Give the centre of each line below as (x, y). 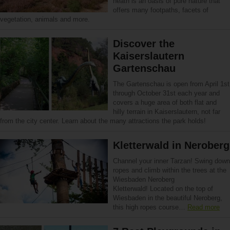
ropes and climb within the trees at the (170, 170)
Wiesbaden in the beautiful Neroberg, (168, 198)
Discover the (144, 44)
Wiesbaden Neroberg (144, 179)
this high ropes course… (150, 207)
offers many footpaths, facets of (161, 10)
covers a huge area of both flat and (165, 102)
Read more (204, 207)
